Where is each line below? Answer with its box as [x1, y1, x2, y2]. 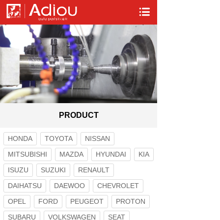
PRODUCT [58, 111, 99, 119]
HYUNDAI [96, 150, 126, 158]
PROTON [116, 197, 145, 205]
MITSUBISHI [8, 150, 47, 158]
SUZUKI [41, 166, 66, 174]
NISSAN [85, 135, 110, 142]
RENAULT [78, 166, 110, 174]
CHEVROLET [97, 182, 139, 190]
